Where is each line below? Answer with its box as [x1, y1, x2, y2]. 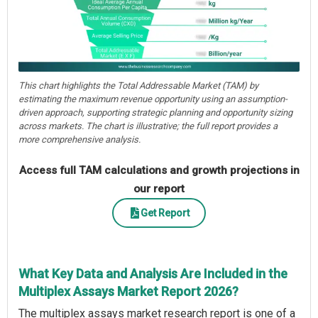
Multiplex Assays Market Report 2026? [18, 284, 238, 300]
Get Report [140, 207, 190, 219]
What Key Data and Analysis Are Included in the [18, 266, 287, 282]
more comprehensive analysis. [18, 134, 141, 146]
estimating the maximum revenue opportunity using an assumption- [18, 94, 287, 105]
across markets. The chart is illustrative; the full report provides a [18, 121, 278, 132]
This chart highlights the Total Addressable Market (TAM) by [18, 80, 258, 92]
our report [133, 182, 185, 196]
